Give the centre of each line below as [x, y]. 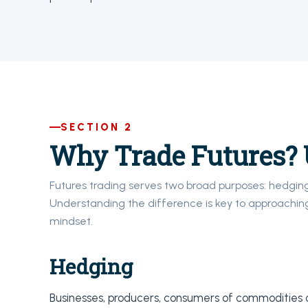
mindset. [71, 221]
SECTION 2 [97, 127]
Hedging [91, 266]
